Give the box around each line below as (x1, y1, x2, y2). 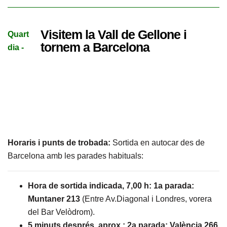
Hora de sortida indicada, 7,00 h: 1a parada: (28, 181, 194, 190)
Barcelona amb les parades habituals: (8, 152, 143, 160)
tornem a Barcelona (40, 40, 149, 54)
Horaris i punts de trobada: (8, 138, 110, 147)
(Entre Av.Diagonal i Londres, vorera (80, 195, 212, 203)
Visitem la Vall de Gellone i (40, 27, 186, 42)
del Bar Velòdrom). (28, 208, 95, 216)
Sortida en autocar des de (110, 138, 205, 147)
